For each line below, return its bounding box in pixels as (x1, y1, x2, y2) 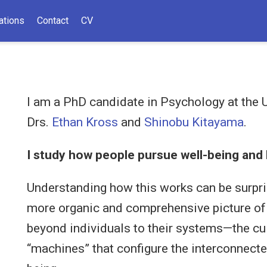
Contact (36, 15, 69, 26)
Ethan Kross (52, 115, 118, 129)
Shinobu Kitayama (144, 115, 244, 129)
